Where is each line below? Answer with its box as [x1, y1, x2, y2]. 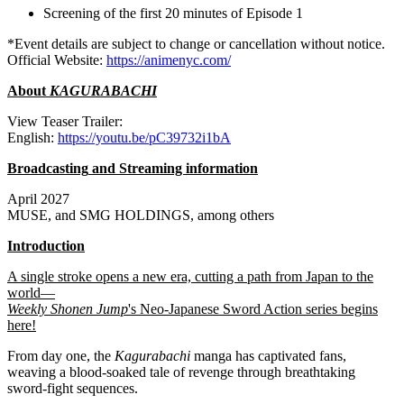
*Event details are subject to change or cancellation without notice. [7, 36, 385, 52]
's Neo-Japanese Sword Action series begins [128, 301, 378, 317]
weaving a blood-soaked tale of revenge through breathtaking [7, 364, 355, 381]
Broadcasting [7, 161, 88, 177]
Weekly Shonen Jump [7, 301, 128, 317]
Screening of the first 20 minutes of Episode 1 [43, 5, 303, 22]
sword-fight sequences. [7, 381, 138, 397]
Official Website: [7, 52, 106, 69]
